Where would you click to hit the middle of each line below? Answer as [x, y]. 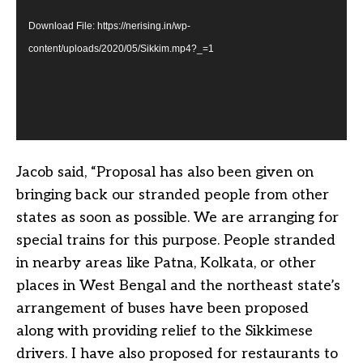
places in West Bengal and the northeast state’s [178, 285]
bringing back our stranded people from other [173, 194]
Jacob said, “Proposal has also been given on [165, 172]
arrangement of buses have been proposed [162, 308]
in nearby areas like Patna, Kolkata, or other [166, 263]
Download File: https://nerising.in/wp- [109, 26]
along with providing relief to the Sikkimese [164, 331]
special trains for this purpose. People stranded [176, 240]
